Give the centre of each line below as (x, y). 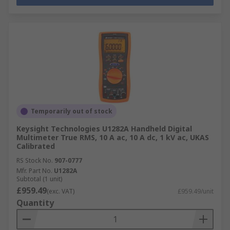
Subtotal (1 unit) (39, 179)
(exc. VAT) (61, 191)
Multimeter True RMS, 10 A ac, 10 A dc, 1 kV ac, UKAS (113, 137)
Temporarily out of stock (72, 111)
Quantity (35, 203)
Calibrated (36, 146)
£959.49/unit (196, 191)
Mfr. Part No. (34, 171)
